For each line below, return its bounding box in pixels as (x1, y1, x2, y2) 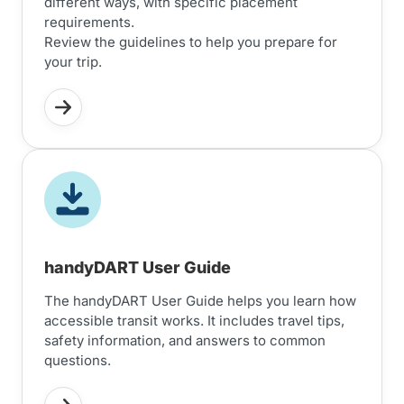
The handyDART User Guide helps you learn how (44, 292, 356, 309)
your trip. (44, 53, 102, 70)
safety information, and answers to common (44, 332, 326, 349)
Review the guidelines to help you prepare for (44, 33, 337, 50)
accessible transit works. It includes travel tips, (44, 312, 344, 329)
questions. (44, 352, 111, 369)
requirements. (44, 14, 134, 31)
